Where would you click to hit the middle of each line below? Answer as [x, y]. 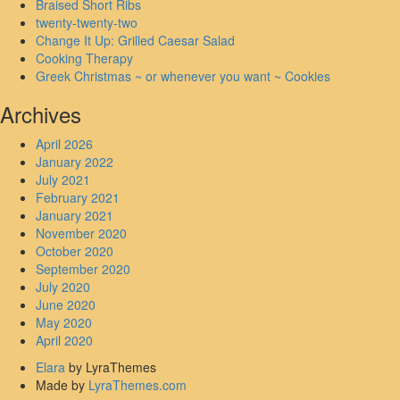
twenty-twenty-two [87, 23]
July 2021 [63, 180]
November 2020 [81, 233]
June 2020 [66, 305]
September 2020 [83, 269]
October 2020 [75, 251]
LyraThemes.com [137, 385]
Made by [62, 385]
